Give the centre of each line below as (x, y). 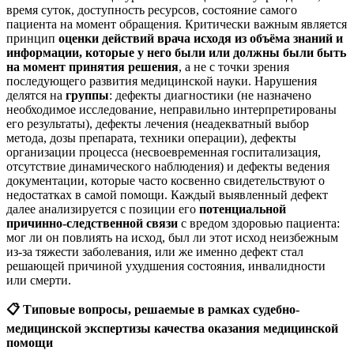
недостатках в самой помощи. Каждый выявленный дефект (167, 194)
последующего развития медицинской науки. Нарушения (162, 81)
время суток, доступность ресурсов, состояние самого (152, 9)
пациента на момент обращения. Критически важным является (177, 24)
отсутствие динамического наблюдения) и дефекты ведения (168, 166)
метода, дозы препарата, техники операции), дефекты (151, 137)
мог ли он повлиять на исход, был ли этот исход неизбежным (172, 237)
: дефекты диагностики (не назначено (210, 95)
